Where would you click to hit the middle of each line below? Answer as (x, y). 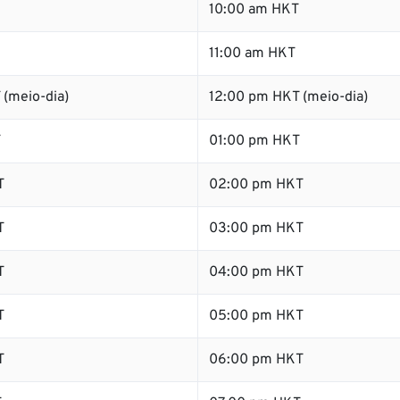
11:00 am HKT (252, 54)
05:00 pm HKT (256, 316)
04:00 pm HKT (256, 272)
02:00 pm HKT (256, 185)
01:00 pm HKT (254, 141)
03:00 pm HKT (256, 229)
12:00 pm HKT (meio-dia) (288, 97)
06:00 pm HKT (256, 360)
